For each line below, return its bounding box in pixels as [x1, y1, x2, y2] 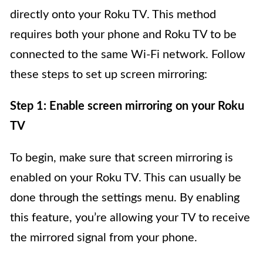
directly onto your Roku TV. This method [10, 9, 216, 21]
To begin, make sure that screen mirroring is [10, 152, 233, 164]
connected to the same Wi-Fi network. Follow [10, 49, 245, 61]
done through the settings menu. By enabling [10, 192, 240, 204]
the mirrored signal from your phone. [10, 232, 197, 244]
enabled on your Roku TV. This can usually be [10, 172, 241, 184]
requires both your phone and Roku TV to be [10, 29, 237, 41]
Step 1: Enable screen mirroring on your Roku [10, 100, 244, 113]
